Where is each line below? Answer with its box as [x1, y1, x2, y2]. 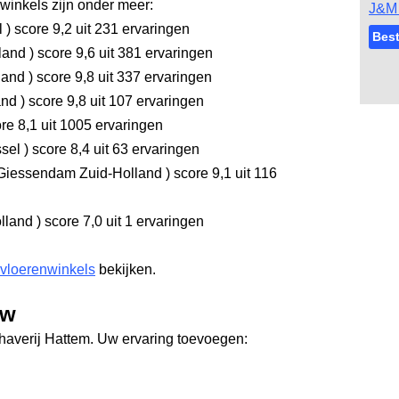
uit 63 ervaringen [90, 142, 199, 157]
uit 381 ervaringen [95, 45, 213, 61]
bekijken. [95, 262, 156, 277]
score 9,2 [11, 21, 72, 37]
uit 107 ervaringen [86, 94, 204, 109]
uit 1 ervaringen [102, 214, 204, 229]
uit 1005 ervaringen [37, 118, 163, 133]
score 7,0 [41, 214, 102, 229]
